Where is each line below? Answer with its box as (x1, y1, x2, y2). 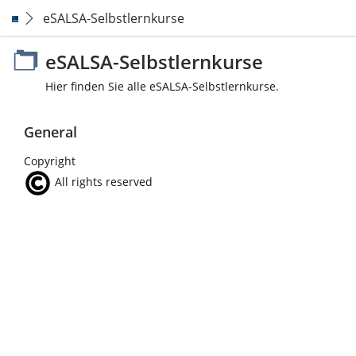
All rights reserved (52, 174, 153, 190)
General (24, 122, 77, 141)
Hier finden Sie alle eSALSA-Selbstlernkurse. (45, 79, 279, 94)
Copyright (24, 153, 75, 168)
